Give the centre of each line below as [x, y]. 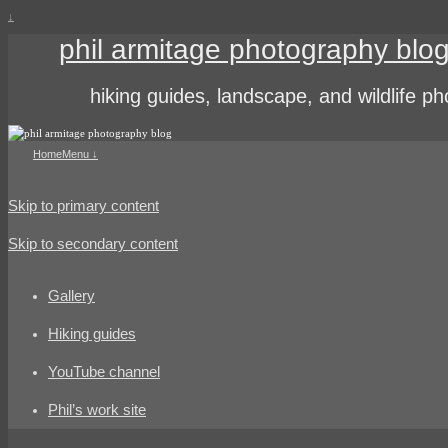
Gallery [71, 296]
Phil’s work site [97, 410]
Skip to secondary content [93, 243]
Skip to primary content [83, 205]
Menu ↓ [80, 153]
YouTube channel [104, 372]
